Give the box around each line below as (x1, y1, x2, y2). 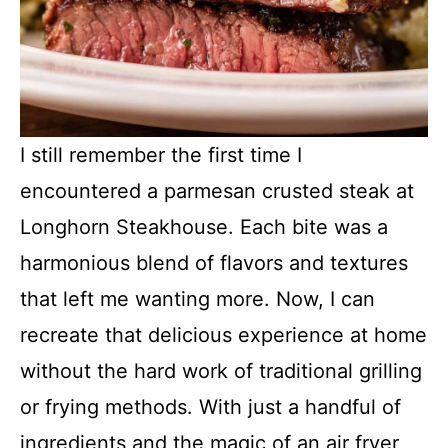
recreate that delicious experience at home (20, 323, 427, 347)
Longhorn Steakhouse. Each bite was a (20, 215, 388, 239)
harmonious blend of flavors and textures (20, 251, 408, 275)
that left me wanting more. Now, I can (20, 287, 375, 311)
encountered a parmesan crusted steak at (20, 179, 414, 203)
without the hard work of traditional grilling (20, 359, 422, 383)
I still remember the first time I (20, 143, 302, 167)
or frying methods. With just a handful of (20, 395, 401, 419)
